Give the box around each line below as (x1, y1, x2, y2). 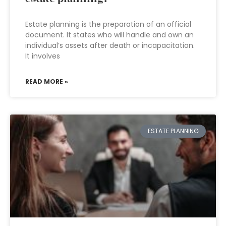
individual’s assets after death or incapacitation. (25, 40, 195, 50)
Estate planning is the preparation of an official (25, 19, 191, 29)
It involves (25, 51, 60, 61)
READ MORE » (25, 77, 68, 86)
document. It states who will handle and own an (25, 30, 194, 40)
